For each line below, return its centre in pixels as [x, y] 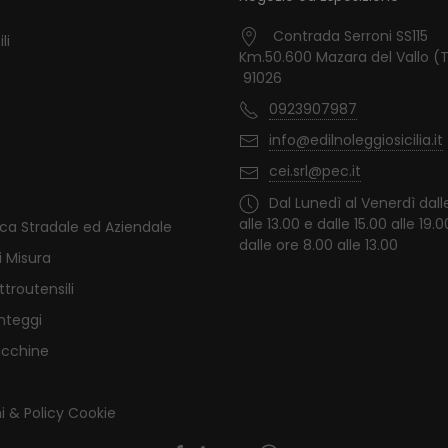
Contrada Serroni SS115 [350, 36]
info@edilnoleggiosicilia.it [356, 140]
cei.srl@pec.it [315, 171]
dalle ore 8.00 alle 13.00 [318, 244]
